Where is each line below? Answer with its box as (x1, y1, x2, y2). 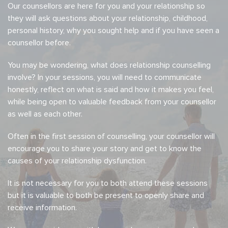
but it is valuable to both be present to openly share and (8, 190, 204, 201)
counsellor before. (8, 38, 71, 48)
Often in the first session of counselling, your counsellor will (8, 131, 215, 141)
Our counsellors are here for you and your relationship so (8, 1, 205, 11)
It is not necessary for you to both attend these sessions (8, 178, 208, 188)
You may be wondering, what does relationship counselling (8, 60, 211, 70)
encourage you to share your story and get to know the (8, 144, 202, 154)
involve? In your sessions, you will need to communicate (8, 72, 202, 82)
